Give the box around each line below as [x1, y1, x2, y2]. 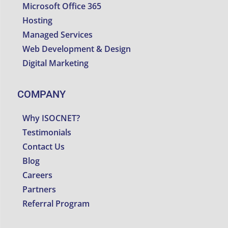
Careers [22, 169, 53, 181]
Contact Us [22, 141, 65, 153]
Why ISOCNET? [22, 112, 80, 124]
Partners [22, 184, 56, 195]
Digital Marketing [22, 57, 89, 69]
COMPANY [17, 88, 66, 101]
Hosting [22, 14, 53, 26]
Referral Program [22, 198, 90, 210]
